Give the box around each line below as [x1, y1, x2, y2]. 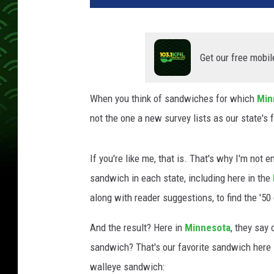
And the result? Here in [90, 221, 185, 234]
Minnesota [185, 221, 231, 234]
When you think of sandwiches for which [90, 92, 257, 105]
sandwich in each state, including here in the [90, 172, 273, 185]
